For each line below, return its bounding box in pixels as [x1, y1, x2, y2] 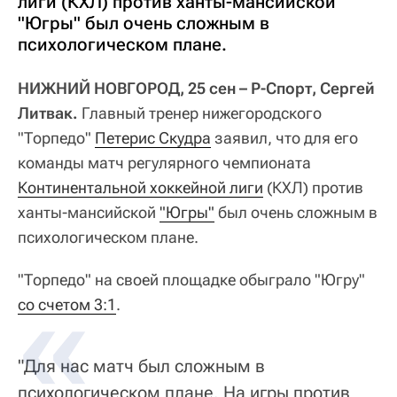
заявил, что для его [211, 128, 358, 147]
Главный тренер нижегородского [78, 103, 322, 122]
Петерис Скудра [95, 128, 211, 147]
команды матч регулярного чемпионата [18, 152, 311, 172]
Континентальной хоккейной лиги [18, 177, 263, 197]
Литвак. [18, 103, 78, 122]
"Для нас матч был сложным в [18, 354, 265, 377]
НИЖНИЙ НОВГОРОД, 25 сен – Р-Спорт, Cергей [18, 78, 375, 97]
